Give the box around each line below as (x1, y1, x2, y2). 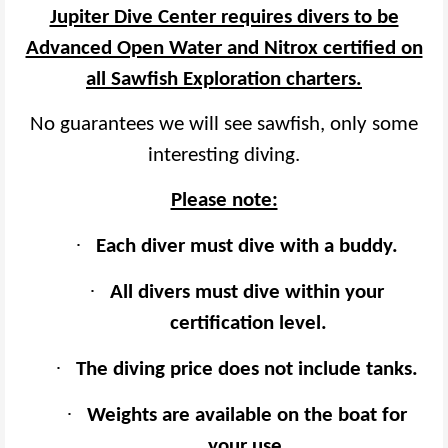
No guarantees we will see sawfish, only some (30, 114, 418, 136)
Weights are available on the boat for (86, 405, 407, 427)
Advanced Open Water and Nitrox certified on (25, 38, 423, 60)
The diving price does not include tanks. (75, 359, 418, 381)
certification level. (169, 313, 327, 335)
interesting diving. (148, 145, 300, 167)
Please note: (170, 190, 278, 212)
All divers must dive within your (109, 282, 384, 304)
